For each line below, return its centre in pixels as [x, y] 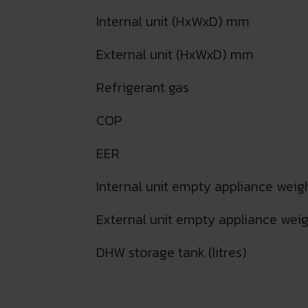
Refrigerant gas [142, 87]
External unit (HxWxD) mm [175, 54]
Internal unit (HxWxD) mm [173, 21]
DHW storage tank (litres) [171, 252]
